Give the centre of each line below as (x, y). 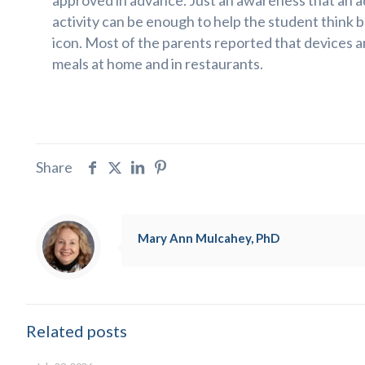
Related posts (77, 331)
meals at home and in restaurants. (158, 64)
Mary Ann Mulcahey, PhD (209, 238)
